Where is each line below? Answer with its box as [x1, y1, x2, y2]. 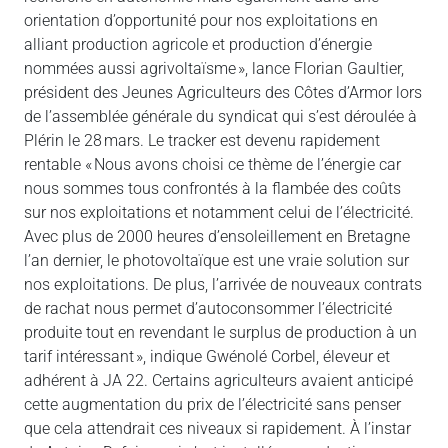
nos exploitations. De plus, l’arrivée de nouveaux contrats [24, 274, 422, 294]
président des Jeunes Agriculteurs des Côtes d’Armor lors [24, 82, 422, 102]
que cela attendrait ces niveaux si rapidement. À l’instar [24, 418, 411, 438]
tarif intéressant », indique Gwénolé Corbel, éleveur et [24, 346, 390, 366]
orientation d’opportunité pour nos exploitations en [24, 10, 378, 30]
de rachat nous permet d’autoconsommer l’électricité [24, 298, 392, 318]
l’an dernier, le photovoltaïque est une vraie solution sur [24, 250, 409, 270]
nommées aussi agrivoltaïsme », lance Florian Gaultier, [24, 58, 404, 78]
